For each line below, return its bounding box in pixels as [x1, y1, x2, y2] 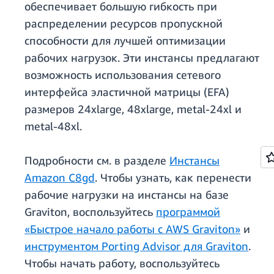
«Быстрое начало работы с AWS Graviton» [24, 222, 240, 236]
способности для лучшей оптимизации [24, 34, 226, 48]
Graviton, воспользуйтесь [24, 205, 156, 219]
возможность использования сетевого [24, 68, 221, 82]
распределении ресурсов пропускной [24, 17, 223, 31]
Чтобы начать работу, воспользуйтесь [24, 256, 220, 270]
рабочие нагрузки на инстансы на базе [24, 188, 229, 202]
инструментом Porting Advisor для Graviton [24, 239, 248, 253]
